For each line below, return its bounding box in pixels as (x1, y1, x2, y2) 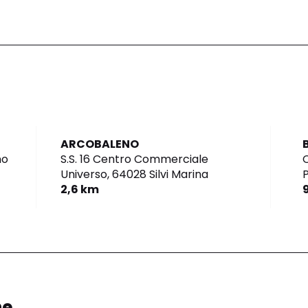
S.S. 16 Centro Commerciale (60, 151, 209, 168)
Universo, (60, 166, 110, 183)
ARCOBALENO (60, 136, 140, 153)
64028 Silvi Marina (112, 166, 209, 183)
